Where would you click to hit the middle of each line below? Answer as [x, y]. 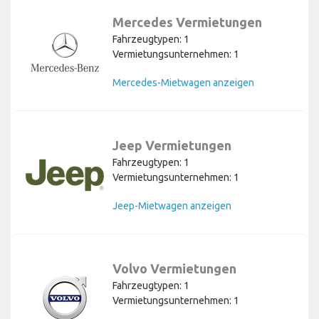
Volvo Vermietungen [174, 269]
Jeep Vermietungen [172, 146]
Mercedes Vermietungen [187, 22]
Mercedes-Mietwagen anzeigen [183, 83]
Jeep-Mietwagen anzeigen [172, 206]
